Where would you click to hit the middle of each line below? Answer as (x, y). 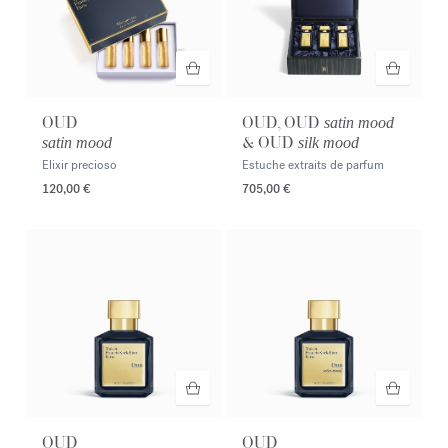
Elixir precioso (79, 164)
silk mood (328, 142)
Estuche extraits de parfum (313, 164)
